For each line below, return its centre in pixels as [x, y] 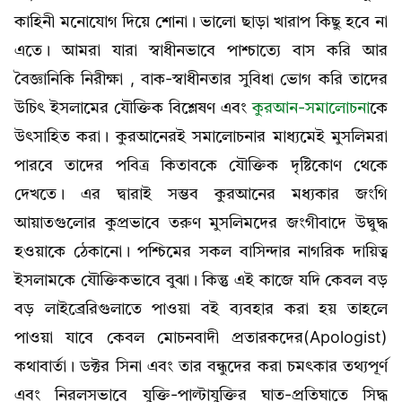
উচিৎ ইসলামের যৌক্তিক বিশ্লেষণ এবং [133, 108]
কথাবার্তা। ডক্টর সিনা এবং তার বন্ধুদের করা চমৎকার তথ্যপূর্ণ [201, 367]
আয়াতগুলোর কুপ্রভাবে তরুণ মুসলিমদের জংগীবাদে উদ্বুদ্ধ [201, 223]
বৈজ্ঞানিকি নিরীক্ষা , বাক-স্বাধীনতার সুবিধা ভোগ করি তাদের [201, 79]
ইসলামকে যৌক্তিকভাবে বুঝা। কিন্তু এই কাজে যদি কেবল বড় [201, 280]
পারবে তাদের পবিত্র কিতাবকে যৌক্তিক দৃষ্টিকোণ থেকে [201, 166]
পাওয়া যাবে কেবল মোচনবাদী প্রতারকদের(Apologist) [201, 338]
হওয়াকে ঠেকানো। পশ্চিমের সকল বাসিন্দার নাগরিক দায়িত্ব [201, 252]
